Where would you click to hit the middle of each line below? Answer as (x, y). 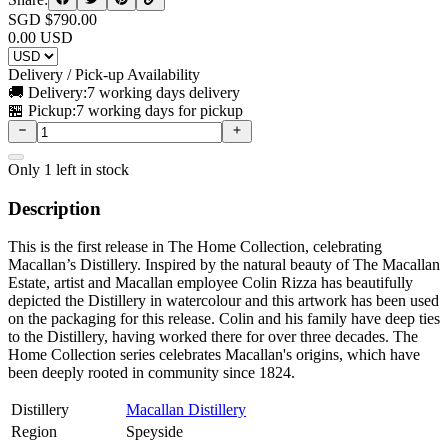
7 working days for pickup (159, 111)
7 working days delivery (163, 93)
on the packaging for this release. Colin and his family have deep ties (224, 319)
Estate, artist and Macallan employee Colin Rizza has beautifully (210, 283)
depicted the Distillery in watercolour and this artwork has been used (223, 301)
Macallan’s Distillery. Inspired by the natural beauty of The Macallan (224, 265)
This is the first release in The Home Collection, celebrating (195, 247)
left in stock (90, 169)
